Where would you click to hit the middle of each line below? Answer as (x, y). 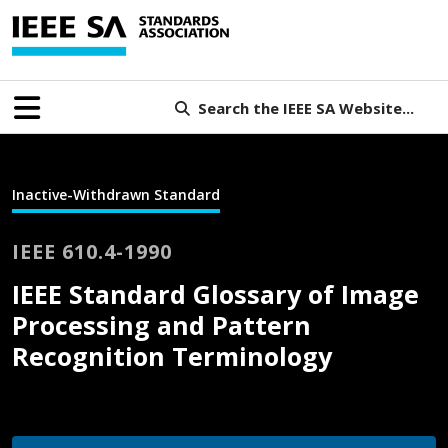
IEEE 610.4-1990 (92, 251)
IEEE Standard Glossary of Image (215, 293)
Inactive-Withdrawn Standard (116, 194)
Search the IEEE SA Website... (305, 107)
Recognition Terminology (172, 355)
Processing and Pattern (161, 324)
